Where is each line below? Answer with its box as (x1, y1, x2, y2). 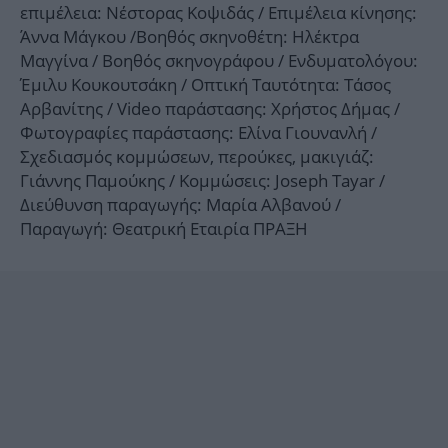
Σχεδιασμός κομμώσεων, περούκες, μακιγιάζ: (20, 144, 374, 168)
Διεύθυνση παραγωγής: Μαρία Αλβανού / (20, 192, 341, 216)
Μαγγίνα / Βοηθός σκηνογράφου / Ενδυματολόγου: (20, 48, 418, 72)
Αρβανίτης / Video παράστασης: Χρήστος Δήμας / (20, 96, 400, 120)
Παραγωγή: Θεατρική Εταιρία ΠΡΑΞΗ (20, 216, 308, 240)
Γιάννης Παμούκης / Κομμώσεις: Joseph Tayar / (20, 168, 385, 192)
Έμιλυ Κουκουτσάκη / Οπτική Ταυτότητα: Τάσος (20, 72, 391, 96)
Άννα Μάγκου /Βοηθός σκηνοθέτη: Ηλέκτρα (20, 24, 359, 48)
